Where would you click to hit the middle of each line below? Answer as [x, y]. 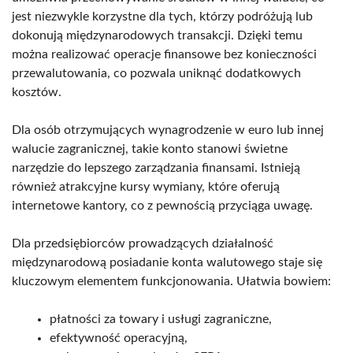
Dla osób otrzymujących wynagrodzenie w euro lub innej [168, 130]
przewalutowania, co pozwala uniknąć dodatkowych [156, 73]
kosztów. [37, 92]
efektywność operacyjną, [119, 338]
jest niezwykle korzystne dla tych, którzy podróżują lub [162, 16]
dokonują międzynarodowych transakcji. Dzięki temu [157, 35]
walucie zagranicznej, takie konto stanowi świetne [150, 149]
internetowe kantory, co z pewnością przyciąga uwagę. [162, 205]
